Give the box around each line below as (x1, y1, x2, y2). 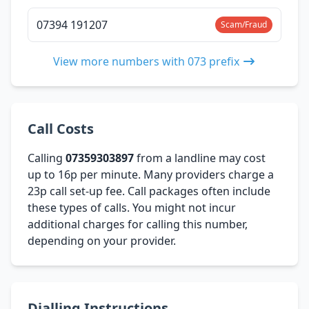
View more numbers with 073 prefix (53, 53, 239, 69)
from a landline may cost (134, 150, 266, 166)
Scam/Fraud (221, 18, 267, 30)
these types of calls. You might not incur (28, 199, 236, 215)
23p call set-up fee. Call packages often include (28, 183, 270, 199)
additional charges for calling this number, (28, 216, 248, 232)
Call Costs (28, 119, 94, 138)
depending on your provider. (28, 232, 176, 248)
